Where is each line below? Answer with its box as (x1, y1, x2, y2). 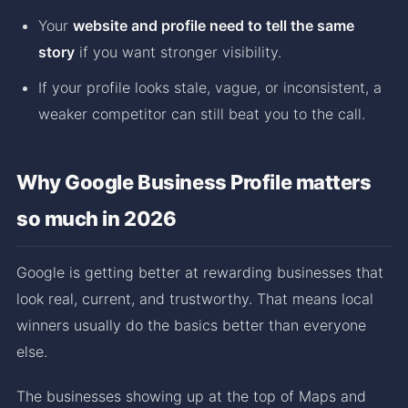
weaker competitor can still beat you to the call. (38, 104, 365, 123)
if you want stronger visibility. (75, 42, 281, 61)
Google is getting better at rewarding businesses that (16, 262, 383, 281)
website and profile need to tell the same (73, 15, 354, 35)
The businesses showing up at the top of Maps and (16, 386, 366, 405)
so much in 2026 (16, 206, 177, 230)
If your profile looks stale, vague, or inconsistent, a (38, 77, 382, 97)
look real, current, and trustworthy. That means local (16, 289, 373, 308)
